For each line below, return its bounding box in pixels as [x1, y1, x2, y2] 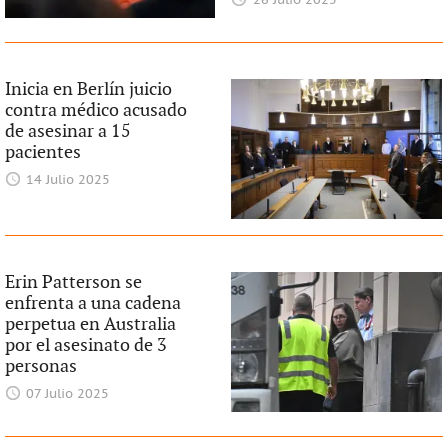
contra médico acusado [4, 99, 187, 121]
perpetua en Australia [4, 313, 176, 335]
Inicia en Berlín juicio [4, 78, 172, 100]
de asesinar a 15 [4, 120, 131, 142]
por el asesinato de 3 [4, 334, 167, 356]
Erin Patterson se [4, 271, 142, 293]
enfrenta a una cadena [4, 292, 181, 314]
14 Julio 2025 [26, 172, 111, 188]
